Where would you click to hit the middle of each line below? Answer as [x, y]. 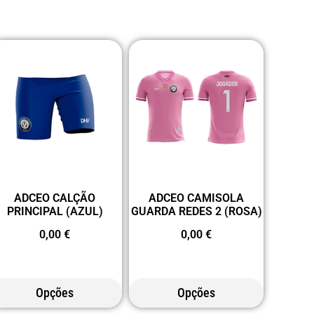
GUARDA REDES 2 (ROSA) [196, 211]
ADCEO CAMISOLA [197, 198]
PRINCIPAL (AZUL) [55, 211]
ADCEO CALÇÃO [55, 198]
